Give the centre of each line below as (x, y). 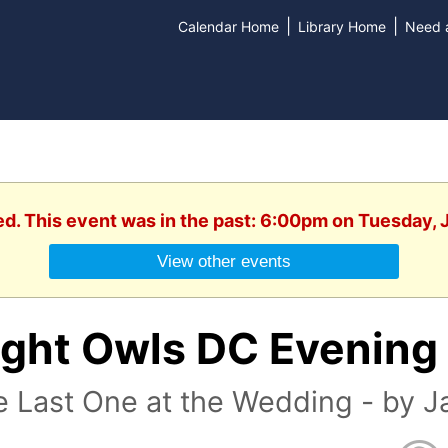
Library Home (341, 26)
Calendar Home (228, 26)
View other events (224, 261)
